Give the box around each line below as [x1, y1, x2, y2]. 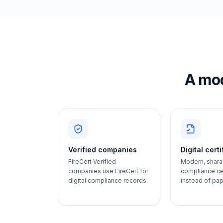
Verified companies [68, 145, 137, 154]
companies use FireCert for [68, 167, 148, 175]
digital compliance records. [68, 177, 148, 184]
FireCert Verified [68, 158, 116, 165]
